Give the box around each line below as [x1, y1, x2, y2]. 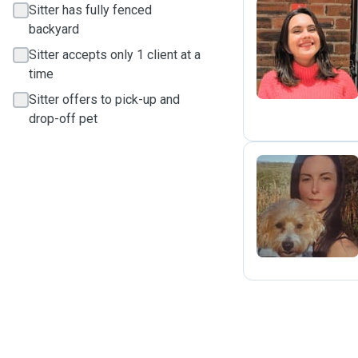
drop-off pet [29, 111, 97, 126]
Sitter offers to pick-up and [29, 92, 180, 107]
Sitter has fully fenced [29, 2, 152, 18]
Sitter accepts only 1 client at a [29, 47, 201, 62]
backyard [29, 22, 79, 37]
